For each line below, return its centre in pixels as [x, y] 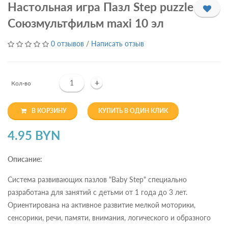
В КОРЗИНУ [49, 111]
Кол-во [21, 83]
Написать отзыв [118, 43]
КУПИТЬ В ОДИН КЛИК [133, 111]
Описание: [25, 159]
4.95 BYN [34, 135]
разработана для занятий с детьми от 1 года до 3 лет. [97, 192]
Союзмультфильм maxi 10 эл [86, 23]
